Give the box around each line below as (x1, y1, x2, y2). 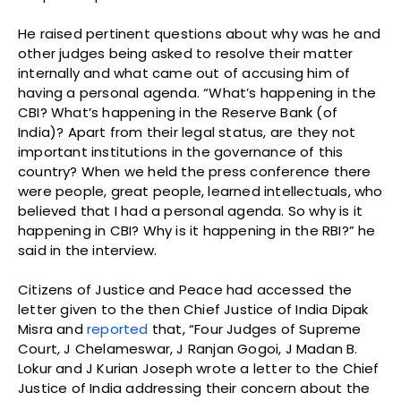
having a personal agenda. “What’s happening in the (18, 83, 377, 103)
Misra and (18, 320, 87, 339)
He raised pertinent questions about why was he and (18, 24, 381, 44)
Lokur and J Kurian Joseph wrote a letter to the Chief (18, 359, 380, 379)
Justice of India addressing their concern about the (18, 379, 371, 398)
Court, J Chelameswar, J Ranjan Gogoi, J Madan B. (18, 339, 358, 359)
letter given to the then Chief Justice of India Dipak (18, 300, 369, 320)
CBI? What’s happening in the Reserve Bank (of (18, 103, 338, 123)
